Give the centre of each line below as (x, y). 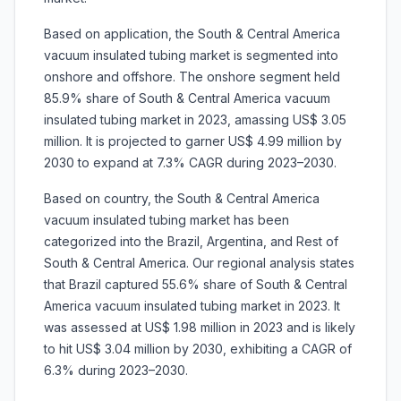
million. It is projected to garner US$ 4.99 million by (193, 141)
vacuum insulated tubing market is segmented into (191, 55)
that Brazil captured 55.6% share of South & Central (196, 285)
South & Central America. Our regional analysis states (199, 263)
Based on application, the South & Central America (192, 34)
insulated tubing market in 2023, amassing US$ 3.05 (195, 120)
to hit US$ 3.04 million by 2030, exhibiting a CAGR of (198, 349)
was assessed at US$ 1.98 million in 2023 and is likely (200, 328)
